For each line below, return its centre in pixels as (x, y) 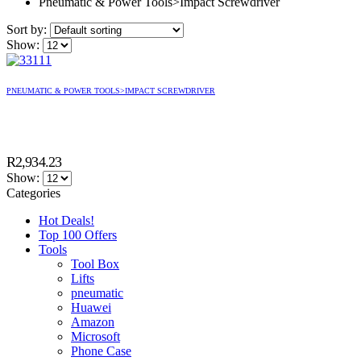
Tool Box (95, 263)
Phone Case (101, 351)
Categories (33, 193)
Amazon (93, 322)
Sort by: (28, 29)
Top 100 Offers (78, 234)
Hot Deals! (66, 220)
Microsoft (95, 336)
